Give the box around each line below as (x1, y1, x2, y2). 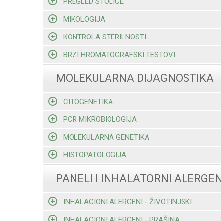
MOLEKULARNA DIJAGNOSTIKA (56, 72, 214, 85)
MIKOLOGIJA (63, 14, 105, 24)
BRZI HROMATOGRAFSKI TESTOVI (63, 50, 175, 59)
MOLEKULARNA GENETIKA (63, 132, 149, 142)
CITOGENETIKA (63, 97, 113, 106)
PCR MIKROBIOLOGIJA (63, 114, 137, 124)
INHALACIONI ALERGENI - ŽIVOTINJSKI (63, 197, 192, 206)
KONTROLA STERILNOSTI (63, 32, 146, 41)
